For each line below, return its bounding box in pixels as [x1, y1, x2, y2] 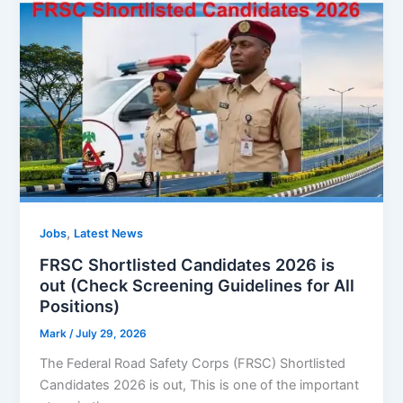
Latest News [74, 226, 144, 240]
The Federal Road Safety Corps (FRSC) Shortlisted [40, 355, 346, 372]
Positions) [40, 296, 121, 317]
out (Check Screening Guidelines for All [40, 275, 355, 296]
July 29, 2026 [76, 327, 148, 341]
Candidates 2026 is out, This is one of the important [40, 377, 360, 394]
